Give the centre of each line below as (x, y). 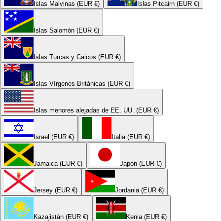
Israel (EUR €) (54, 137)
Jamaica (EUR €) (58, 163)
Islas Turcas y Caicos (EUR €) (77, 57)
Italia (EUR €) (131, 137)
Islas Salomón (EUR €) (66, 30)
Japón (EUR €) (141, 163)
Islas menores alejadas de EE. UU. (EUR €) (96, 110)
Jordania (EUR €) (139, 190)
